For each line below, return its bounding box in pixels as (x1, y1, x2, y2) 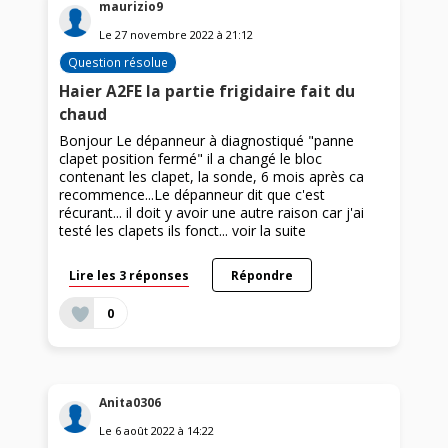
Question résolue (68, 53, 169, 70)
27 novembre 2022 (115, 26, 215, 42)
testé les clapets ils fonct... (59, 220, 233, 240)
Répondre (230, 266, 293, 283)
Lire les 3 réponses (69, 266, 190, 283)
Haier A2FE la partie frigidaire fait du (59, 80, 356, 102)
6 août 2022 (115, 422, 176, 438)
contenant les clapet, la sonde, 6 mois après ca (59, 166, 365, 186)
